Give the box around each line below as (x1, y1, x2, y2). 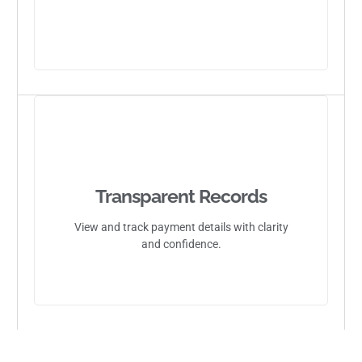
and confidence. (141, 237, 221, 250)
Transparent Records (95, 184, 267, 207)
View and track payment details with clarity (74, 220, 288, 234)
